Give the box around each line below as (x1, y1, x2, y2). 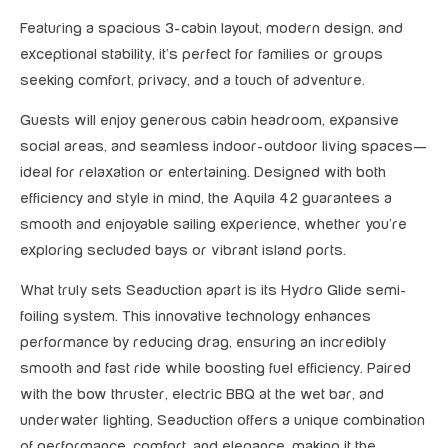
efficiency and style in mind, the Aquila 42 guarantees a (20, 190, 392, 208)
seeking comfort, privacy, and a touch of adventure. (20, 72, 365, 90)
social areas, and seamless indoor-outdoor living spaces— (20, 138, 427, 156)
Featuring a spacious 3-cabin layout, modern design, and (20, 20, 403, 38)
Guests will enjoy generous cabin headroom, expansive (20, 112, 399, 130)
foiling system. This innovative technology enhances (20, 308, 371, 326)
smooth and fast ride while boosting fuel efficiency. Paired (20, 360, 411, 378)
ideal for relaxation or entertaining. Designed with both (20, 164, 386, 182)
